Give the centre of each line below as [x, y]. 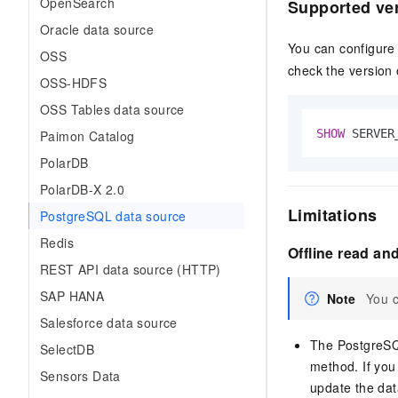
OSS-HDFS [74, 83]
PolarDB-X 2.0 [83, 189]
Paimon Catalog [88, 136]
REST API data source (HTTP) [131, 269]
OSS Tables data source [112, 109]
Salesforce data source [109, 322]
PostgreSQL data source [113, 216]
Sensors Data [80, 376]
